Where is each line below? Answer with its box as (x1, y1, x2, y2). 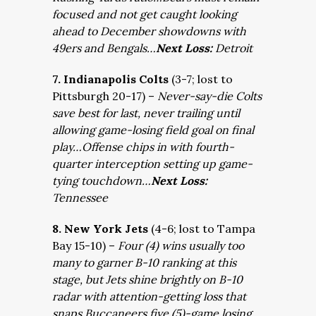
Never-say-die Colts (157, 89, 262, 103)
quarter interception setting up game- (52, 157, 253, 171)
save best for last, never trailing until (52, 106, 240, 120)
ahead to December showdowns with (52, 24, 246, 38)
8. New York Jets (52, 221, 151, 236)
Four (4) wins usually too (118, 238, 244, 253)
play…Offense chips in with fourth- (52, 140, 234, 154)
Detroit (215, 41, 253, 55)
